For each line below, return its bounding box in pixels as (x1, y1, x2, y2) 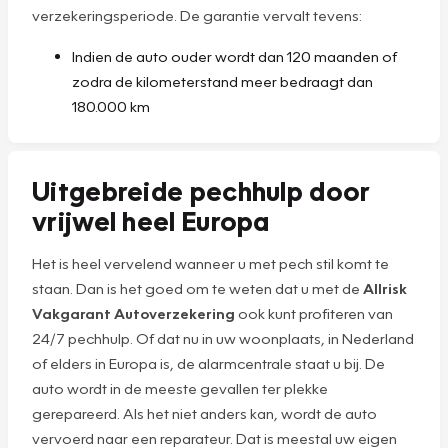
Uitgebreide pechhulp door (32, 172, 371, 207)
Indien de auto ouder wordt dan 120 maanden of (72, 46, 397, 65)
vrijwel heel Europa (32, 202, 270, 237)
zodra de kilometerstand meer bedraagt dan (72, 71, 373, 90)
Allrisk (363, 278, 407, 297)
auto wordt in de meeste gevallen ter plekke (32, 378, 328, 397)
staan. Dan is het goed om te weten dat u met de (32, 278, 363, 297)
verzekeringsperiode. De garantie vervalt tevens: (32, 5, 365, 24)
